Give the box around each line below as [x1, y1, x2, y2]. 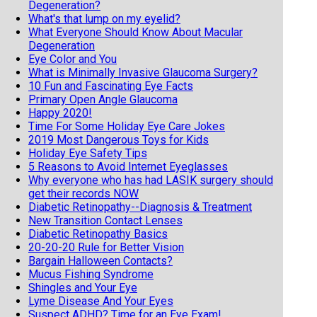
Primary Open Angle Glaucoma [28, 92, 178, 106]
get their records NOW [28, 186, 139, 200]
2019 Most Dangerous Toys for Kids [28, 132, 209, 146]
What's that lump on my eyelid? [28, 11, 180, 25]
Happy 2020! [28, 105, 92, 120]
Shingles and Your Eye [28, 280, 137, 294]
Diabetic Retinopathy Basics [28, 226, 168, 241]
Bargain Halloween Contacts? [28, 253, 173, 267]
